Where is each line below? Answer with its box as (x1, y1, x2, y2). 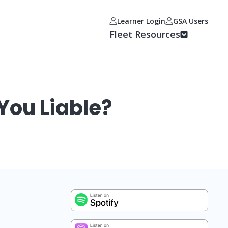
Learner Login (117, 16, 165, 26)
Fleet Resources (109, 28, 180, 40)
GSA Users (173, 16, 208, 26)
